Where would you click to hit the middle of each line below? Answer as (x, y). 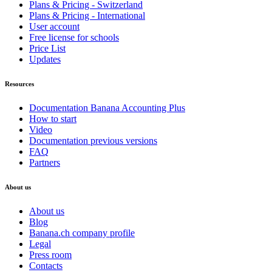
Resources (19, 84)
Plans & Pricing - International (87, 16)
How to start (53, 119)
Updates (45, 59)
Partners (45, 163)
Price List (47, 49)
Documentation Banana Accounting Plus (107, 108)
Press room (50, 255)
